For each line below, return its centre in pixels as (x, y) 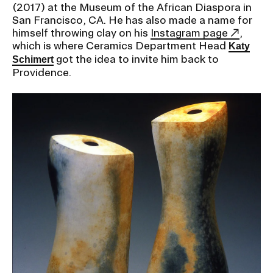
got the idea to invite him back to (137, 59)
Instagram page (189, 33)
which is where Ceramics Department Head (120, 46)
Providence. (42, 73)
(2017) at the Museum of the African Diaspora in (132, 7)
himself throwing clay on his (81, 33)
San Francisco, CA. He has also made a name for (132, 20)
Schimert (33, 60)
